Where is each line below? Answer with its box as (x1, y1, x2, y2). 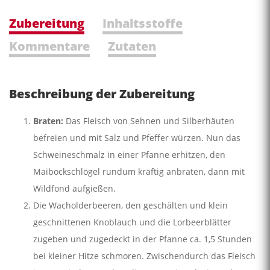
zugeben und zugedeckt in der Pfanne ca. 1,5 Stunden (33, 233, 252, 245)
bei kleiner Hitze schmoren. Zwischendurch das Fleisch (33, 250, 256, 262)
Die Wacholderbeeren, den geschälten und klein (33, 199, 228, 211)
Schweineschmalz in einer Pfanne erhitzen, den (33, 148, 225, 160)
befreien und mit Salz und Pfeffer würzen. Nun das (33, 131, 240, 143)
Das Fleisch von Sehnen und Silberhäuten (66, 115, 234, 127)
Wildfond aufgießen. (33, 182, 116, 194)
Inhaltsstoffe (102, 14, 183, 31)
